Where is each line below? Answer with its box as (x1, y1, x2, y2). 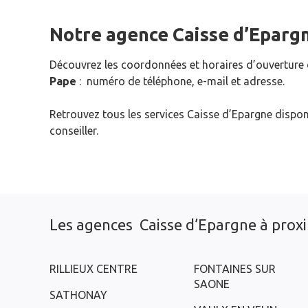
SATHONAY (49, 289, 107, 301)
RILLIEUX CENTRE (49, 263, 137, 275)
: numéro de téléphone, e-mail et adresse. (76, 75, 285, 87)
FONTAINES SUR (194, 263, 276, 275)
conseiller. (49, 124, 98, 137)
